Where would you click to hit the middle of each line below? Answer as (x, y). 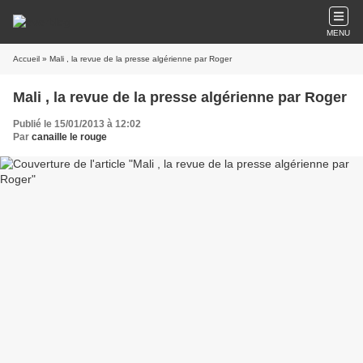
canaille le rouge (69, 137)
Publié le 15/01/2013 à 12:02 (77, 124)
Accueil (26, 59)
